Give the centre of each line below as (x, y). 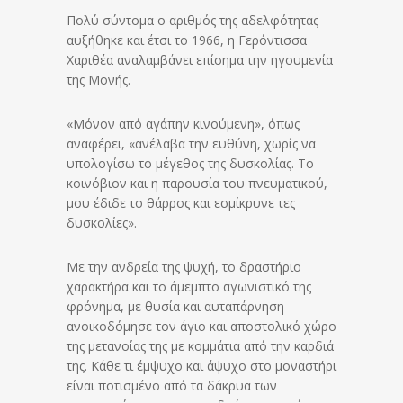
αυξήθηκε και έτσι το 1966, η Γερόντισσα (187, 40)
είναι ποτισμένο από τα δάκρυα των (172, 386)
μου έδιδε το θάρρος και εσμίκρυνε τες (181, 203)
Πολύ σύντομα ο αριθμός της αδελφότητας (193, 21)
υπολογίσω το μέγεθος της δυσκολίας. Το (190, 164)
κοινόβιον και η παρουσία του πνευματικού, (197, 184)
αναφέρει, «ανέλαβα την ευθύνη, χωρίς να (191, 144)
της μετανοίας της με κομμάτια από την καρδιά (200, 346)
